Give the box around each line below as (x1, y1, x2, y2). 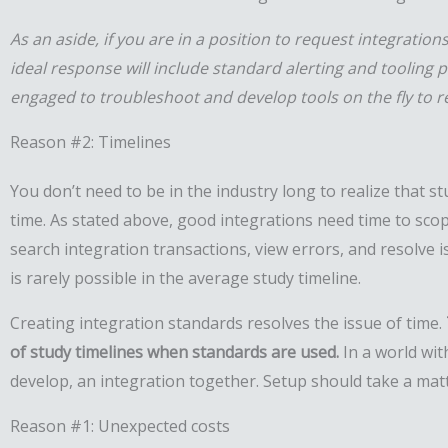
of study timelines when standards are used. (10, 341, 339, 364)
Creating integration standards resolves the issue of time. (10, 312, 446, 335)
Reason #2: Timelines (10, 131, 171, 154)
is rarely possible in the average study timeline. (10, 267, 361, 290)
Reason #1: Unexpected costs (10, 415, 230, 438)
